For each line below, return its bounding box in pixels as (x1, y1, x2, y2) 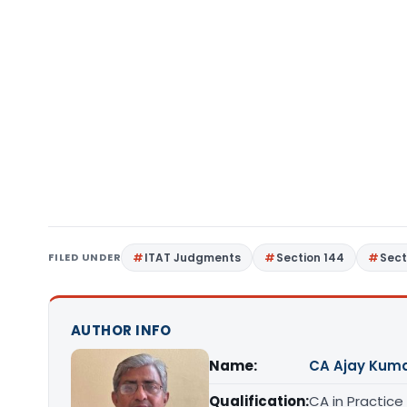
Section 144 (276, 250, 345, 265)
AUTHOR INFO (71, 321, 172, 340)
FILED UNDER (48, 250, 122, 264)
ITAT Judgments (144, 250, 242, 265)
